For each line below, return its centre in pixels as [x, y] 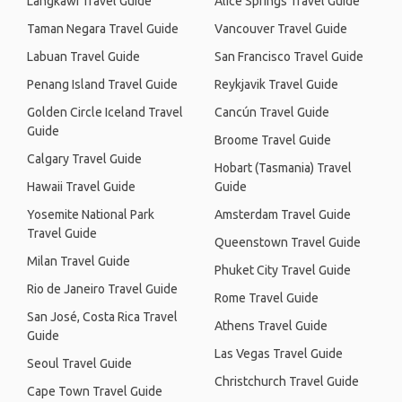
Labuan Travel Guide [83, 57]
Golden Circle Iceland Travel [105, 112]
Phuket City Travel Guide [283, 270]
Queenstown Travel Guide [288, 242]
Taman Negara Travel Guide [103, 29]
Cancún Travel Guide [272, 112]
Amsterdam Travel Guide [283, 214]
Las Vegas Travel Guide [279, 354]
